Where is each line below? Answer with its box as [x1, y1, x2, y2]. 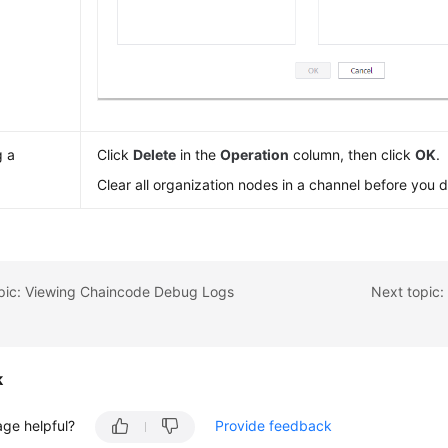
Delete [133, 146, 177, 163]
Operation [220, 146, 290, 163]
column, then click [289, 146, 416, 163]
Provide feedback [215, 417, 333, 434]
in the [176, 146, 221, 163]
